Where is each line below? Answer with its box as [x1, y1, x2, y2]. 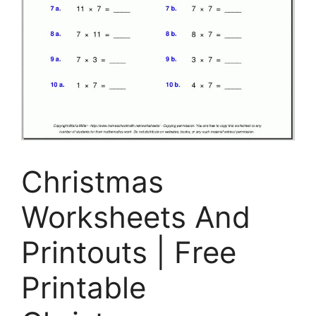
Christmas [21, 163, 164, 200]
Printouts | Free [21, 233, 236, 270]
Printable [21, 269, 146, 305]
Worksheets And [21, 198, 250, 235]
